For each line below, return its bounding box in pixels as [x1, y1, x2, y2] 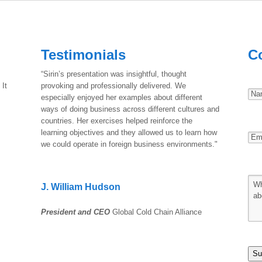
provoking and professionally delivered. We [41, 81, 187, 90]
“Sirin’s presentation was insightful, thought [41, 69, 187, 78]
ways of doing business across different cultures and [41, 104, 220, 113]
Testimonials [41, 46, 126, 63]
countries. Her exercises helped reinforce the [41, 116, 193, 125]
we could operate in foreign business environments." [41, 139, 218, 149]
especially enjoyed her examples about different [41, 92, 203, 102]
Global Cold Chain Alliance [112, 207, 202, 216]
